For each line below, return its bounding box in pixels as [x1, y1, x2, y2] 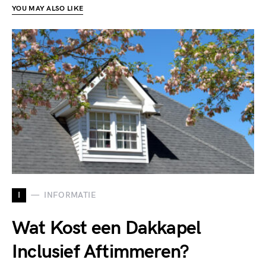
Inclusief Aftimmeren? [12, 240, 189, 264]
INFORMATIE [44, 190, 96, 201]
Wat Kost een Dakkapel [12, 216, 201, 240]
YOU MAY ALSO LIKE [12, 4, 84, 13]
